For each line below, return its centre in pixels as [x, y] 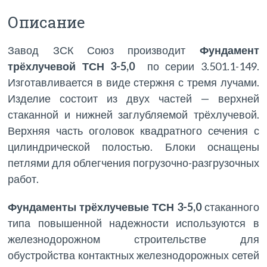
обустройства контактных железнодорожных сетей [133, 255]
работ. [24, 178]
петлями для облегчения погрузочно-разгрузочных [133, 162]
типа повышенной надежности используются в [133, 223]
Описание [47, 22]
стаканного [232, 207]
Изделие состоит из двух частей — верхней [133, 98]
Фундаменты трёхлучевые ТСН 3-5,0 [106, 207]
